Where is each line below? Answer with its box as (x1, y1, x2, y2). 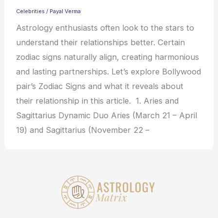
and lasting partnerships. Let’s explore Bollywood (16, 67, 201, 77)
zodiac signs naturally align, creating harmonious (16, 52, 200, 62)
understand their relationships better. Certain (16, 37, 185, 48)
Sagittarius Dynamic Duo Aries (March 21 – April (16, 110, 198, 121)
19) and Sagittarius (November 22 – (16, 125, 150, 135)
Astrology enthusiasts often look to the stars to (16, 23, 195, 33)
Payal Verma (50, 8, 81, 15)
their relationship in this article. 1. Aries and (16, 96, 179, 106)
